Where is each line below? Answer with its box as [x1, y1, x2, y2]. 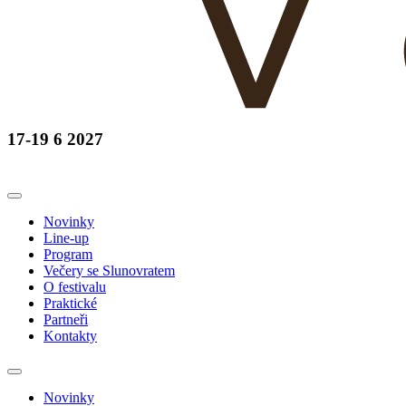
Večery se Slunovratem [43, 262, 175, 278]
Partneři [43, 311, 88, 327]
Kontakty [43, 327, 97, 343]
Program [43, 246, 92, 262]
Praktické [43, 295, 97, 311]
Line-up [43, 229, 89, 246]
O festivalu [43, 278, 106, 295]
